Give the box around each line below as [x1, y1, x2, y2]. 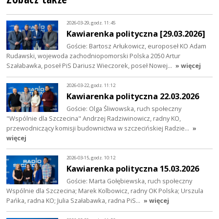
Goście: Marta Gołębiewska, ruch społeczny [66, 176, 193, 185]
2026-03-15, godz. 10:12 [66, 154, 116, 161]
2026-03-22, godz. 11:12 [66, 82, 116, 89]
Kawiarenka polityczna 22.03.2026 [66, 90, 199, 102]
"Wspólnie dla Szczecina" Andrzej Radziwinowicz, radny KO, [6, 113, 181, 123]
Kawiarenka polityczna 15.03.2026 [66, 162, 199, 174]
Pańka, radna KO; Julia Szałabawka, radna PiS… [6, 196, 142, 205]
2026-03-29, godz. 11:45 [66, 20, 116, 26]
